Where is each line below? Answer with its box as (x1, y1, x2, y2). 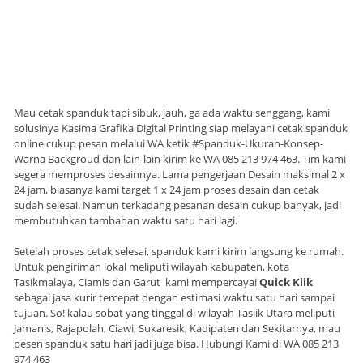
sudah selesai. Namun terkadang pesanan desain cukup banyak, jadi (14, 198, 341, 213)
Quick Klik (259, 275, 313, 290)
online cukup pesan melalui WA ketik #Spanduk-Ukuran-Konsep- (14, 136, 323, 152)
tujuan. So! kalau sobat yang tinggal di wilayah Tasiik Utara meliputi (14, 305, 335, 321)
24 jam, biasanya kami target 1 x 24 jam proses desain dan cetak (14, 182, 319, 198)
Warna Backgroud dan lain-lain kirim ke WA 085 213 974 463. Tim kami (14, 152, 346, 167)
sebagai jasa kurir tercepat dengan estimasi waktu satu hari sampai (14, 290, 335, 305)
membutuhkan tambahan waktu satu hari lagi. (14, 213, 237, 228)
